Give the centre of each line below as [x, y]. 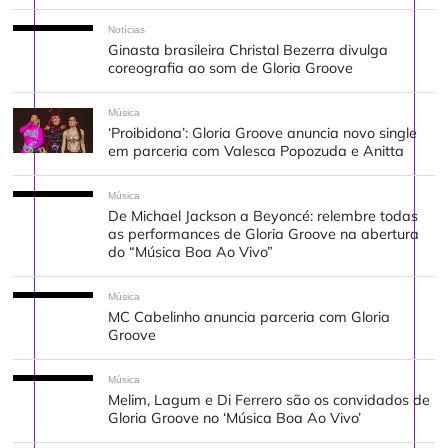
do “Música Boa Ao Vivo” [191, 252]
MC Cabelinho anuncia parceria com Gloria [249, 317]
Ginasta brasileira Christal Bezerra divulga [248, 50]
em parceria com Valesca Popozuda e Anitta [258, 151]
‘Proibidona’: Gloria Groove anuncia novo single [263, 133]
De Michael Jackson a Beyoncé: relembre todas [263, 216]
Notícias [127, 30]
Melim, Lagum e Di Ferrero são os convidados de [269, 400]
